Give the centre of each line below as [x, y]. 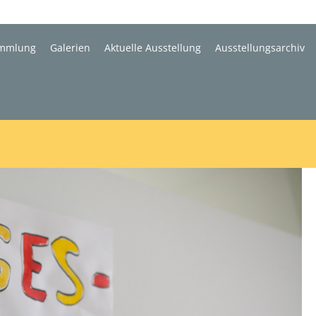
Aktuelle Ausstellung [153, 48]
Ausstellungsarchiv [260, 48]
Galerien [70, 48]
